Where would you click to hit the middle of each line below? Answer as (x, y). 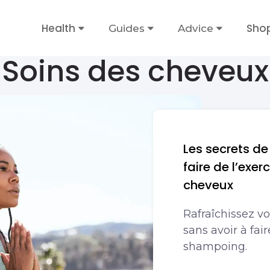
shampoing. (215, 246)
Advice (196, 28)
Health (58, 28)
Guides (127, 28)
